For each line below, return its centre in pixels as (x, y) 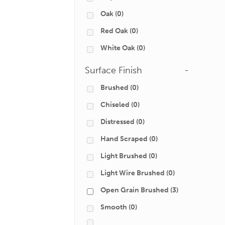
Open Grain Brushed (135, 190)
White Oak (118, 48)
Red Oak (114, 31)
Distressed (118, 122)
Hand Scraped (124, 139)
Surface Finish (114, 70)
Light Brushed (124, 156)
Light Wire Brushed (133, 173)
